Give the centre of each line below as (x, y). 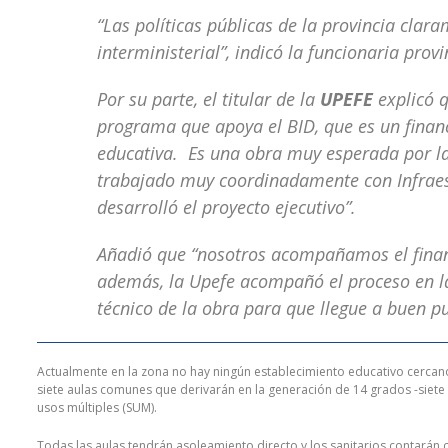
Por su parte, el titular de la (208, 99)
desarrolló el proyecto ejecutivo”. (226, 207)
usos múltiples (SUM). (97, 408)
